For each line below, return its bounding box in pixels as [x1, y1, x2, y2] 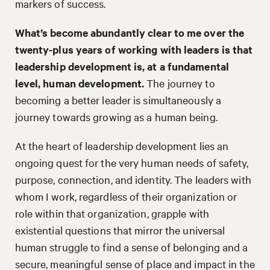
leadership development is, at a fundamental [14, 58, 229, 74]
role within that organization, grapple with [14, 206, 209, 220]
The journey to [146, 75, 215, 90]
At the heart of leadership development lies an [14, 138, 229, 152]
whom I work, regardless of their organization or [14, 189, 237, 203]
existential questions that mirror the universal [14, 222, 225, 237]
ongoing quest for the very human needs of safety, [14, 155, 249, 169]
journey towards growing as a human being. [14, 109, 220, 124]
